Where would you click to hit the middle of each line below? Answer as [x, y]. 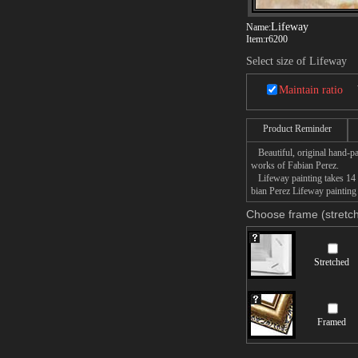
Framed [332, 322]
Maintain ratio [311, 90]
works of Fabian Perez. [295, 165]
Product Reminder [297, 129]
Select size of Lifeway [296, 61]
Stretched [332, 262]
